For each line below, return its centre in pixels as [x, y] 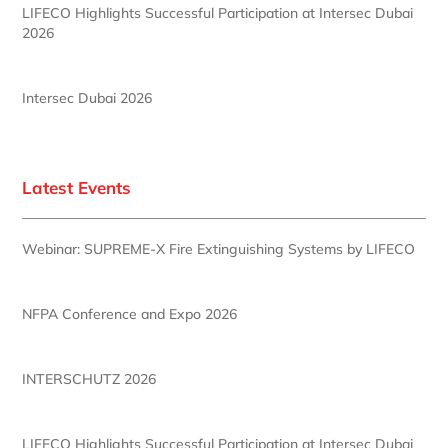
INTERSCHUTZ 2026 [89, 378]
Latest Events [77, 187]
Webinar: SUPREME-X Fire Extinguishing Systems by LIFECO [219, 248]
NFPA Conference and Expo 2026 [130, 313]
